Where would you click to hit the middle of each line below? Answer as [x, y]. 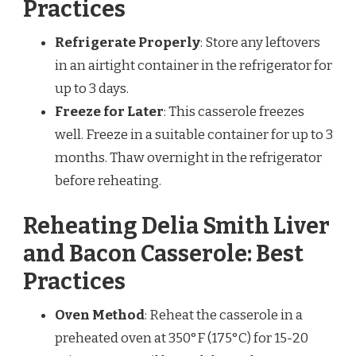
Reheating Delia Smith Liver [176, 226]
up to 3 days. [92, 88]
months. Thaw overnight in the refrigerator [188, 157]
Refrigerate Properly [128, 42]
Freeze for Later [109, 111]
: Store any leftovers [260, 42]
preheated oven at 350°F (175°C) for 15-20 [182, 339]
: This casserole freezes [234, 111]
